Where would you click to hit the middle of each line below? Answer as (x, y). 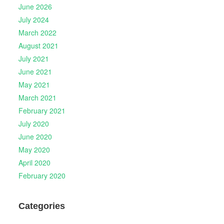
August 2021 (38, 45)
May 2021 (34, 84)
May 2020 (34, 149)
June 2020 (35, 136)
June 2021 (35, 71)
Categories (41, 206)
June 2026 (35, 6)
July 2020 (33, 123)
